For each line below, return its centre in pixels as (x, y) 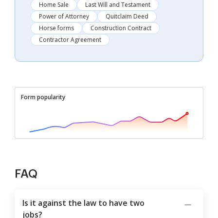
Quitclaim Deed (127, 17)
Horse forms (56, 28)
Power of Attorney (64, 17)
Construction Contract (121, 28)
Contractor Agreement (70, 40)
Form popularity (43, 97)
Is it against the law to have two (83, 203)
